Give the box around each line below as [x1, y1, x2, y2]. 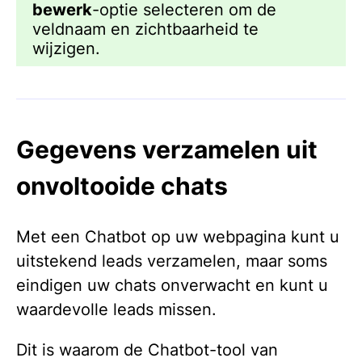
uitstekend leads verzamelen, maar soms [16, 250, 327, 271]
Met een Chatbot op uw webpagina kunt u [16, 226, 339, 246]
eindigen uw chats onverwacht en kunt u [16, 275, 328, 295]
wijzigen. [32, 38, 100, 58]
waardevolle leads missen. [16, 299, 217, 319]
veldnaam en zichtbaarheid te [32, 19, 259, 39]
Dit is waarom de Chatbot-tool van [16, 339, 278, 360]
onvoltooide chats [16, 170, 228, 200]
